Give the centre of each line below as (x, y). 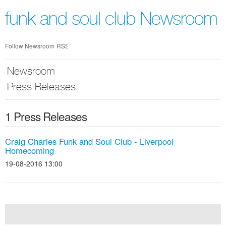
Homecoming (30, 150)
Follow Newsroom (30, 46)
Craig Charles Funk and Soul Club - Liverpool (89, 141)
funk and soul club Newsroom (111, 21)
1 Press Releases (46, 116)
